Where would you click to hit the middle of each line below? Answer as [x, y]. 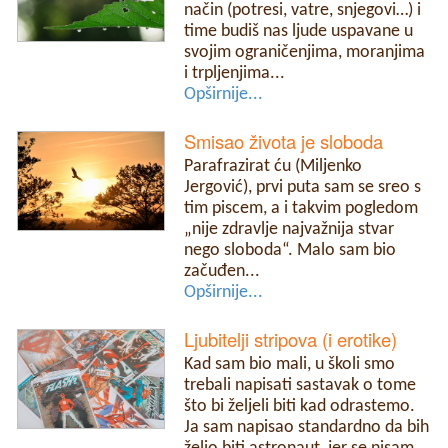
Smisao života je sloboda [284, 141]
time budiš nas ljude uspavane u [299, 32]
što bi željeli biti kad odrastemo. [300, 407]
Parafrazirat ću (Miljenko [273, 167]
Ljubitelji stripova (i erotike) [291, 339]
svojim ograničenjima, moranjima [305, 53]
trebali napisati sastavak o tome [300, 386]
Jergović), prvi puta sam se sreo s [303, 188]
